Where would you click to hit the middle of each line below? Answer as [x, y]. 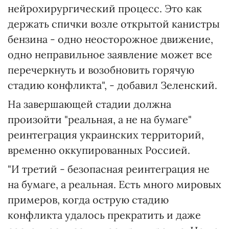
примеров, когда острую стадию [88, 200]
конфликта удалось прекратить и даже [104, 215]
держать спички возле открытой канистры [114, 24]
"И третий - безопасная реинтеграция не [109, 169]
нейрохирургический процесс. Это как [105, 8]
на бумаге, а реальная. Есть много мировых [114, 184]
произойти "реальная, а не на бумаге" [100, 119]
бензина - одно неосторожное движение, [110, 39]
